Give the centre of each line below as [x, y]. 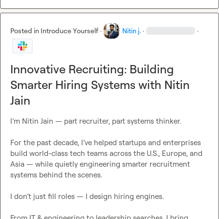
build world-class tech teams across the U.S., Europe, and [106, 153]
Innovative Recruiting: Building [92, 69]
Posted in [25, 31]
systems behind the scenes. [56, 175]
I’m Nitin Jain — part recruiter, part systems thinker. [96, 121]
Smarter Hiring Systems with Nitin [100, 85]
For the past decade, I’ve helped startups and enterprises [106, 143]
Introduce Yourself [69, 31]
